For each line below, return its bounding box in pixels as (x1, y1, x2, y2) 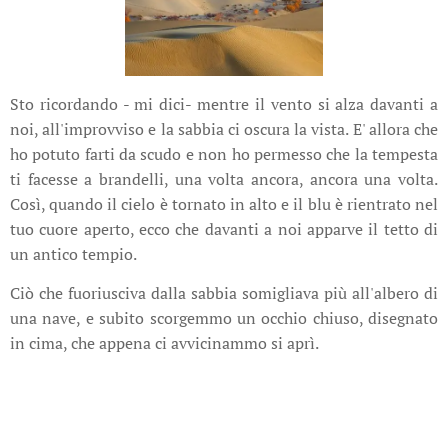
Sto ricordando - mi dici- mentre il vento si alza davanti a (10, 93, 438, 115)
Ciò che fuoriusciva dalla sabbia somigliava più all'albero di (10, 282, 438, 304)
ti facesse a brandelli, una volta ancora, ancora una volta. (10, 168, 438, 190)
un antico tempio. (10, 243, 140, 265)
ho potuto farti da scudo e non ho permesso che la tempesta (10, 143, 438, 165)
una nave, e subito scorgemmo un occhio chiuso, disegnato (10, 307, 438, 329)
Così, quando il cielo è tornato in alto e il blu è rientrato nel (10, 193, 438, 215)
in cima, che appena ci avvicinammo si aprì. (10, 332, 319, 354)
